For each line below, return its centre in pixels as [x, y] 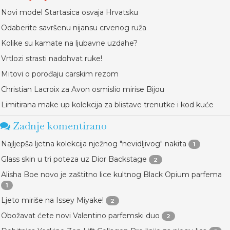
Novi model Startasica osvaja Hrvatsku [70, 12]
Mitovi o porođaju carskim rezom [60, 74]
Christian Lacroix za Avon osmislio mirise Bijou [83, 89]
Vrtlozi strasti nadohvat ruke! [52, 59]
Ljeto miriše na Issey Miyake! [52, 200]
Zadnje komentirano [59, 126]
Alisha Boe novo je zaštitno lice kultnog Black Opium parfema [111, 175]
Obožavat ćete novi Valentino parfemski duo [80, 216]
